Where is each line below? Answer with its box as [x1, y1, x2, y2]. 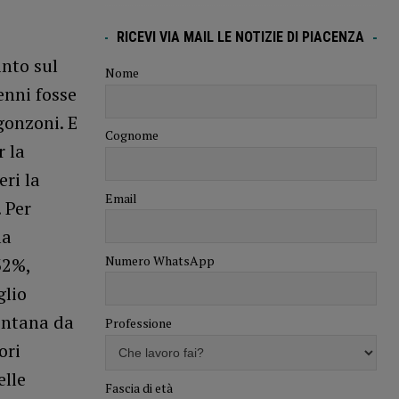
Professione [104, 314, 172, 332]
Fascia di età [104, 379, 173, 396]
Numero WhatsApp [104, 251, 215, 269]
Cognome [104, 126, 159, 144]
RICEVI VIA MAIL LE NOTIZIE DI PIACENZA [117, 28, 365, 46]
